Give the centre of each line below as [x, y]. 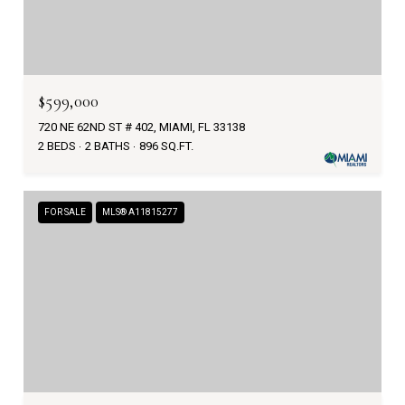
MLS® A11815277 [140, 212]
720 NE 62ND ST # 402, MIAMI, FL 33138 [141, 127]
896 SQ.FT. [166, 146]
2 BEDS [57, 146]
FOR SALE [65, 212]
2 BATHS [108, 146]
